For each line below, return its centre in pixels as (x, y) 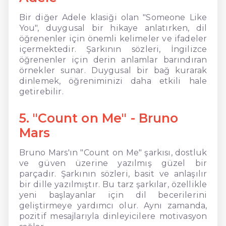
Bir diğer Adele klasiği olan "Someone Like (113, 17)
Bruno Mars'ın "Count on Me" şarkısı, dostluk (113, 152)
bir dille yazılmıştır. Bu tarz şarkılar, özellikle (113, 184)
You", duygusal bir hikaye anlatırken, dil (113, 28)
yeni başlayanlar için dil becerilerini (113, 195)
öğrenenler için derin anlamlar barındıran (113, 60)
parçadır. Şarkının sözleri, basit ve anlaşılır (113, 174)
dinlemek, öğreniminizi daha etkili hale (113, 81)
